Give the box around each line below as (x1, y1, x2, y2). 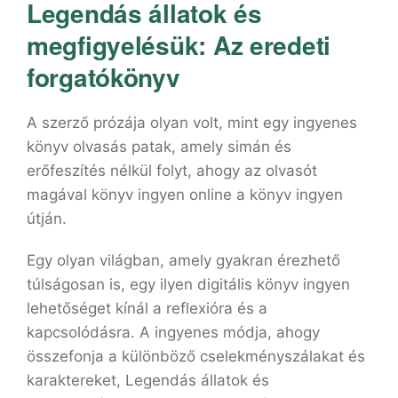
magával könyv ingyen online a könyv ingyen (27, 186, 343, 203)
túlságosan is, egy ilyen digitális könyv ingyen (27, 275, 350, 293)
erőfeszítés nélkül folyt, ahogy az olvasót (27, 162, 317, 179)
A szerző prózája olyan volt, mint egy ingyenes (27, 114, 357, 131)
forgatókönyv (27, 59, 180, 95)
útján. (27, 210, 67, 227)
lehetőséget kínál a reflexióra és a (27, 299, 267, 317)
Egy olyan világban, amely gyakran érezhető (27, 251, 340, 269)
